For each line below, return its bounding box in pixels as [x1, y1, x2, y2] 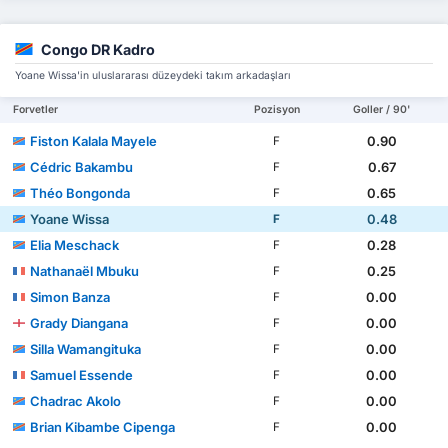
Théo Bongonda [30, 184, 131, 201]
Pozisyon [253, 102, 300, 116]
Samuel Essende [30, 366, 134, 383]
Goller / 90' [353, 102, 411, 116]
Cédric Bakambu [30, 158, 134, 175]
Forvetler [13, 102, 59, 116]
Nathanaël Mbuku [30, 262, 140, 279]
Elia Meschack [30, 236, 120, 253]
